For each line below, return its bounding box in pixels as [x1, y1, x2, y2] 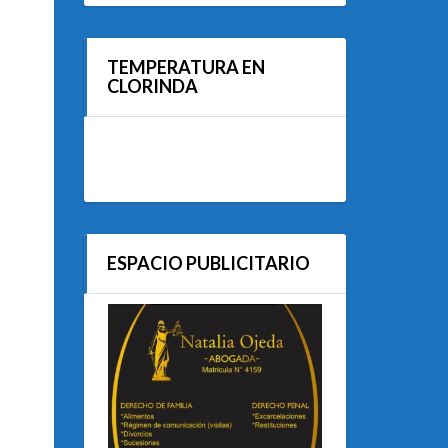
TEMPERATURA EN [106, 56, 265, 78]
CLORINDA [106, 75, 198, 97]
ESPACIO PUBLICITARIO [106, 252, 310, 274]
